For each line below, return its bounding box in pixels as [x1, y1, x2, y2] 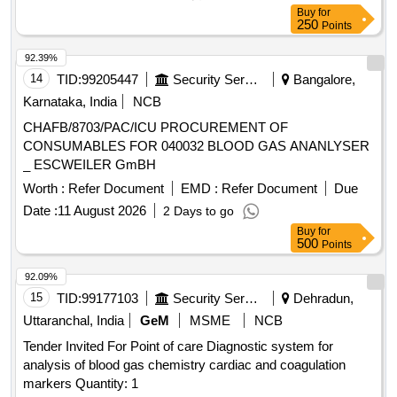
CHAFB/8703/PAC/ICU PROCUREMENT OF [23, 120, 160, 136]
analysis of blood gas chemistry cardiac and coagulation [23, 357, 346, 373]
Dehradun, [290, 291, 354, 307]
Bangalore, [290, 72, 355, 88]
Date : [23, 203, 58, 219]
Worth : [23, 181, 65, 197]
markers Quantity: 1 [75, 376, 138, 392]
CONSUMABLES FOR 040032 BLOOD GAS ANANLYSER [23, 138, 370, 154]
